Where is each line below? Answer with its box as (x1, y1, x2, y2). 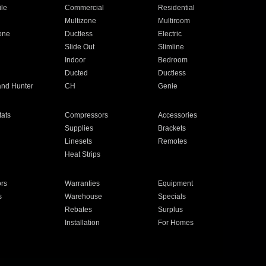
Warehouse (64, 192, 102, 201)
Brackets (158, 124, 186, 132)
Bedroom (158, 56, 188, 64)
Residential (158, 4, 195, 12)
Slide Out (64, 43, 94, 51)
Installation (64, 218, 100, 227)
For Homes (158, 218, 194, 227)
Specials (158, 192, 186, 201)
